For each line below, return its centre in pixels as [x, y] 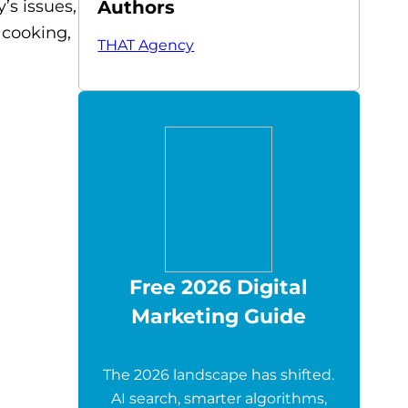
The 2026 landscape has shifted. [219, 375]
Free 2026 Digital [219, 286]
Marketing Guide [219, 316]
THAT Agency [146, 45]
